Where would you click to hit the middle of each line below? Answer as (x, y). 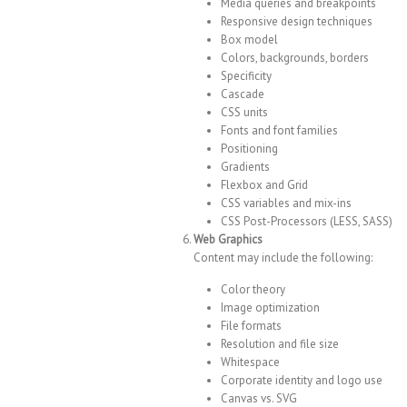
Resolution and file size (280, 344)
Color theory (253, 290)
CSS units (244, 113)
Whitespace (250, 362)
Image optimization (270, 308)
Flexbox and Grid (264, 185)
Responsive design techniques (297, 22)
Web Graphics (228, 240)
